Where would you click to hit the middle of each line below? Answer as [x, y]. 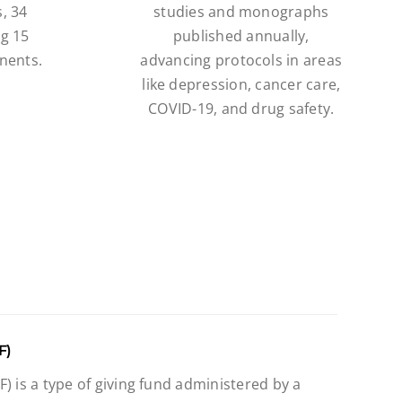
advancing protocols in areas [241, 60]
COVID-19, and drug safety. [241, 108]
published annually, [241, 35]
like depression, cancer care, [241, 84]
